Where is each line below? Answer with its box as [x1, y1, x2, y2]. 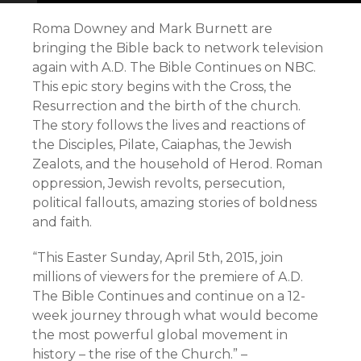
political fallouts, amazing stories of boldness [32, 195, 317, 210]
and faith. [32, 214, 92, 230]
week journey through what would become [32, 308, 318, 323]
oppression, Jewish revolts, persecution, [32, 176, 284, 191]
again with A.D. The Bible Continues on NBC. [32, 60, 316, 75]
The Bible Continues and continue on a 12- [32, 288, 305, 304]
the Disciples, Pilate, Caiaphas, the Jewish [32, 137, 292, 152]
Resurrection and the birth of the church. [32, 98, 301, 114]
